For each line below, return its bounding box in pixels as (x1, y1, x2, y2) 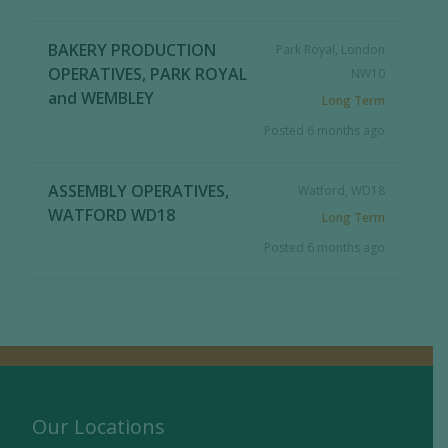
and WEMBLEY (48, 87, 155, 109)
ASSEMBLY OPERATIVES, (48, 180, 230, 202)
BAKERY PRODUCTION (48, 39, 217, 61)
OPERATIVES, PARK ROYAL (48, 63, 248, 85)
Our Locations (32, 413, 166, 440)
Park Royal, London (275, 41, 385, 58)
